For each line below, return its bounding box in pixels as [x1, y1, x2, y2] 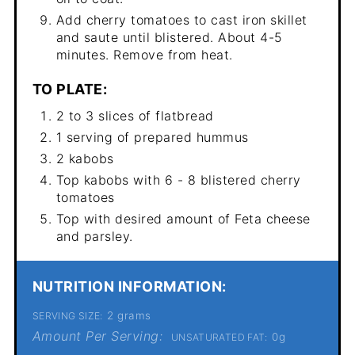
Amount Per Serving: [32, 327, 163, 344]
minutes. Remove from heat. [55, 46, 233, 63]
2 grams [103, 308, 151, 322]
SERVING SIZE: [32, 309, 103, 322]
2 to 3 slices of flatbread [55, 107, 214, 124]
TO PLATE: [32, 80, 108, 97]
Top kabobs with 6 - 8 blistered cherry [55, 171, 301, 188]
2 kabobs [55, 150, 114, 166]
